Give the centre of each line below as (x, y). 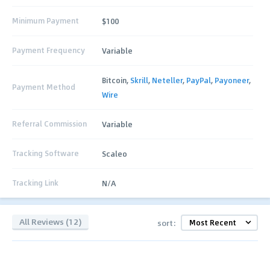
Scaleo (115, 153)
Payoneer (232, 80)
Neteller (168, 80)
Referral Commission (49, 124)
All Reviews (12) (50, 222)
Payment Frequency (49, 50)
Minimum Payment (46, 21)
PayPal (199, 80)
